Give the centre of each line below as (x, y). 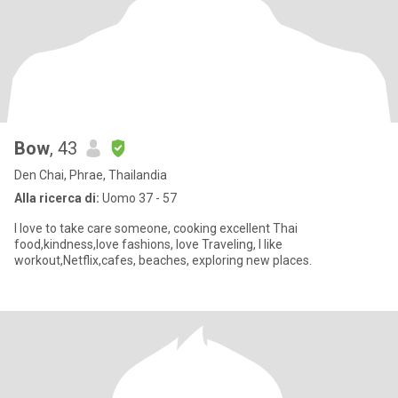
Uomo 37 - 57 (138, 198)
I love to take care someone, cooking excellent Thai (156, 228)
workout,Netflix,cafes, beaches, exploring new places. (163, 260)
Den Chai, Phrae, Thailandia (91, 175)
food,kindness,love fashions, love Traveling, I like (148, 244)
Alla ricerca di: (57, 198)
